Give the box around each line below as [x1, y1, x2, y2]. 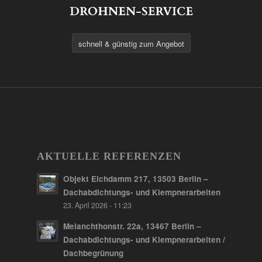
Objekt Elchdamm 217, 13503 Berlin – [63, 173, 208, 184]
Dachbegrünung [63, 247, 123, 258]
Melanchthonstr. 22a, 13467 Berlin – [63, 220, 201, 232]
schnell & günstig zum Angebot [78, 37, 184, 49]
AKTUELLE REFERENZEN [37, 150, 181, 162]
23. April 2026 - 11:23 [63, 199, 132, 211]
